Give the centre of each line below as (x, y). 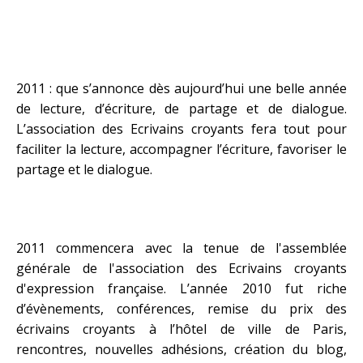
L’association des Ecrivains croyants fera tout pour (181, 129)
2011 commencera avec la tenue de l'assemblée (181, 248)
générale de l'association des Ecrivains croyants (181, 268)
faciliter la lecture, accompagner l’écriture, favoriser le (181, 149)
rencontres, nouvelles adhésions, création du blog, (181, 349)
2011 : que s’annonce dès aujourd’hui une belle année (181, 88)
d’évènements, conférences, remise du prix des (181, 309)
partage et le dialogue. (84, 169)
